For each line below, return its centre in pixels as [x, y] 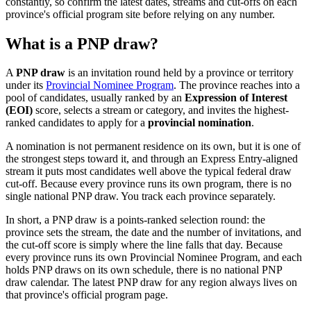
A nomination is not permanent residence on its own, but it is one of [153, 146]
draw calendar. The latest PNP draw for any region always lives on [151, 283]
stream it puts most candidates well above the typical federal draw [149, 171]
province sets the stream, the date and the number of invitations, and [153, 233]
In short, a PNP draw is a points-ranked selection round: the [135, 220]
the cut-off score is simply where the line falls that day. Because [144, 245]
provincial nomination [200, 123]
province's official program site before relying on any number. [140, 14]
